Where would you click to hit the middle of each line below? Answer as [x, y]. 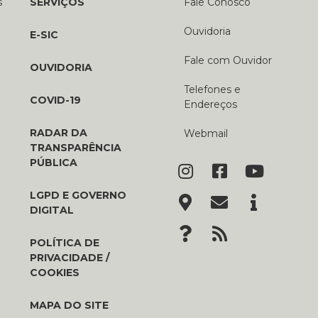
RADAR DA [58, 133]
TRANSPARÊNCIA [75, 148]
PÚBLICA [53, 163]
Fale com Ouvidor [227, 61]
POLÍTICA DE [64, 243]
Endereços [210, 105]
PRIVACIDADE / [69, 258]
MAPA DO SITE [69, 306]
